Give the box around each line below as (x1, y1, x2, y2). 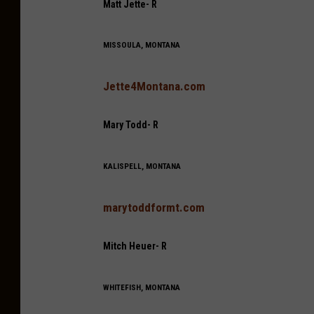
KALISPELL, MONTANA (103, 161, 181, 171)
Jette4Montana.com (103, 78, 205, 93)
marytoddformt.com (103, 200, 205, 214)
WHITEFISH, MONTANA (103, 282, 180, 292)
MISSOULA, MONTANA (103, 40, 180, 50)
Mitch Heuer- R (103, 240, 167, 252)
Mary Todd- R (103, 119, 158, 131)
